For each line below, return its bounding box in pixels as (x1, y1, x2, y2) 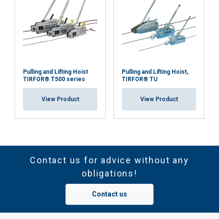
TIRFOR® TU (122, 76, 157, 83)
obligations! (82, 168, 137, 178)
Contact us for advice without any (30, 155, 189, 165)
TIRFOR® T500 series (23, 76, 85, 83)
